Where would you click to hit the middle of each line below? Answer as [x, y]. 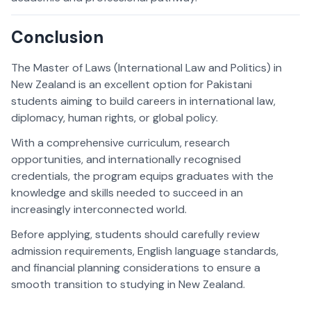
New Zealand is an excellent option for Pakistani [132, 85]
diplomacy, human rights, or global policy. [116, 118]
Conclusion [57, 37]
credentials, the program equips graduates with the [142, 176]
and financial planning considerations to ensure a [136, 268]
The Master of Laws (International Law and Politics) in [146, 68]
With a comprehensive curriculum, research [120, 143]
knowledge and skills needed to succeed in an [127, 193]
